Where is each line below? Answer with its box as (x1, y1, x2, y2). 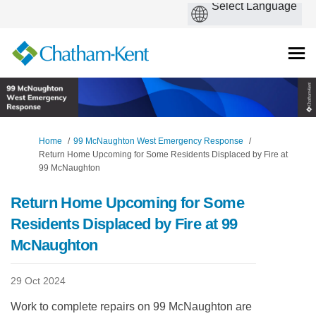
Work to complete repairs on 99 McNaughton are (11, 300, 252, 313)
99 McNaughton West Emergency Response (73, 136, 243, 147)
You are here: (10, 135, 61, 146)
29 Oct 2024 (11, 275, 66, 287)
